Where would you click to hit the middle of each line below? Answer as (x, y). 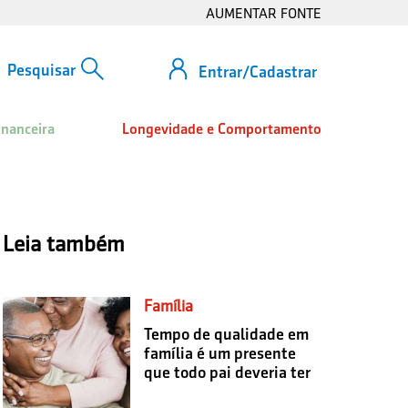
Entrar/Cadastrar (258, 71)
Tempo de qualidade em (226, 334)
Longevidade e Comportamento (222, 129)
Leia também (63, 243)
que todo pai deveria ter (227, 372)
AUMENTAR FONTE (264, 13)
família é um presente (219, 353)
